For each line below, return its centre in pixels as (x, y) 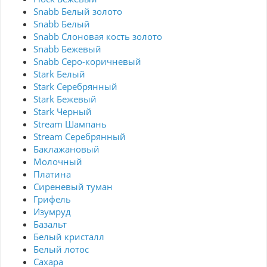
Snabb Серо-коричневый (87, 62)
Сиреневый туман (73, 187)
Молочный (58, 162)
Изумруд (52, 212)
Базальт (50, 224)
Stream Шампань (70, 124)
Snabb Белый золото (78, 12)
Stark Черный (63, 112)
